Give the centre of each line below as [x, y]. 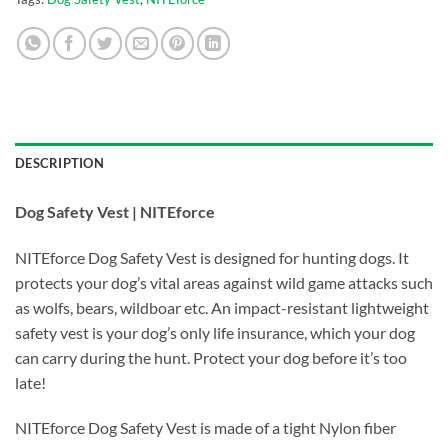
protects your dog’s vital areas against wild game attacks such [224, 282]
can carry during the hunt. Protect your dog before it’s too [211, 357]
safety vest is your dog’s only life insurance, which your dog [215, 332]
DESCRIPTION [59, 162]
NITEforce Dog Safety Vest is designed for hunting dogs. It [212, 257]
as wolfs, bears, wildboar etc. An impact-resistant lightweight [222, 307]
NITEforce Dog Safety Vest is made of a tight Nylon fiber [205, 428]
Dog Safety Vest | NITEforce [115, 211]
